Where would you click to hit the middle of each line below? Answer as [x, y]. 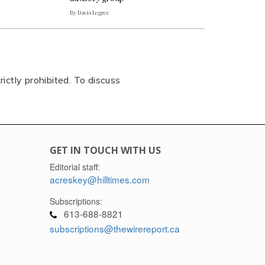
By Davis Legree [90, 12]
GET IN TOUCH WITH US [105, 150]
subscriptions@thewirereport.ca [114, 228]
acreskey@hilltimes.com [99, 179]
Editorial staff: [75, 167]
